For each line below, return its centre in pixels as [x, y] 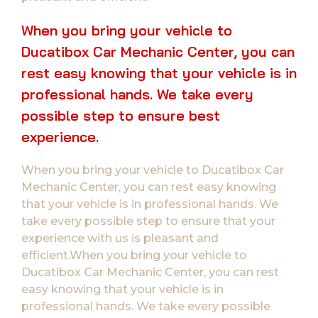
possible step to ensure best [121, 115]
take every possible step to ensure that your [148, 221]
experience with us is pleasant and [120, 238]
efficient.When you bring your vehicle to [134, 255]
